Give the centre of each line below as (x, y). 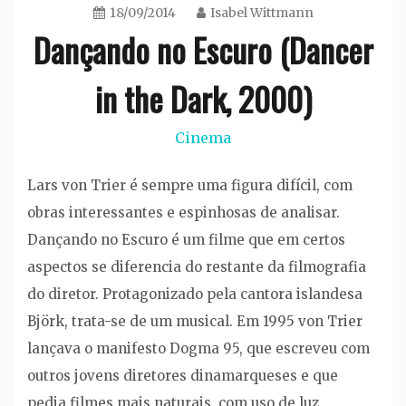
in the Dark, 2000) (203, 98)
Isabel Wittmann (261, 12)
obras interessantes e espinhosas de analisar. (184, 213)
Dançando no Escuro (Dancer (203, 49)
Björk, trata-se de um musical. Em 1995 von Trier (195, 322)
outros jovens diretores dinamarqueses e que (183, 376)
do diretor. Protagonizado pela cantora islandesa (195, 295)
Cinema (203, 137)
